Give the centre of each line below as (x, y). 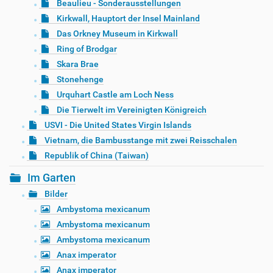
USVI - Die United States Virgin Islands (118, 125)
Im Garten (51, 178)
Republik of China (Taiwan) (97, 156)
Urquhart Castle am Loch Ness (115, 95)
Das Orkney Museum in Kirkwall (117, 34)
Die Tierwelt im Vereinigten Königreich (132, 110)
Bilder (56, 194)
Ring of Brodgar (87, 49)
